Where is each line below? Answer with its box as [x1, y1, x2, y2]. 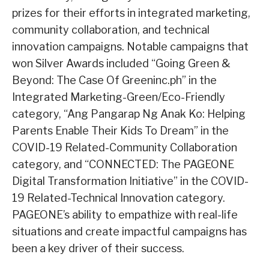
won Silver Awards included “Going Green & [12, 57, 231, 70]
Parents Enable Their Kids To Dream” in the [12, 124, 229, 138]
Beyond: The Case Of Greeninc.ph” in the [12, 74, 217, 87]
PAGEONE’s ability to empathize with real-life [12, 208, 238, 222]
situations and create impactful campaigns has [12, 225, 247, 238]
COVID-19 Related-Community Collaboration [12, 141, 237, 154]
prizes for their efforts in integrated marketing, [12, 7, 250, 20]
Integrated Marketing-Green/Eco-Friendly [12, 91, 225, 104]
